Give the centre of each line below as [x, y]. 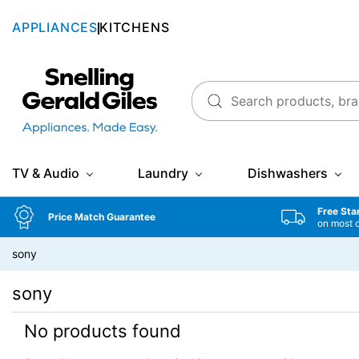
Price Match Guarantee [102, 217]
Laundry [163, 173]
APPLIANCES [55, 27]
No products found [103, 331]
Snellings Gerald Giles [67, 76]
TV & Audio [46, 173]
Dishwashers [287, 173]
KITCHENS [135, 27]
